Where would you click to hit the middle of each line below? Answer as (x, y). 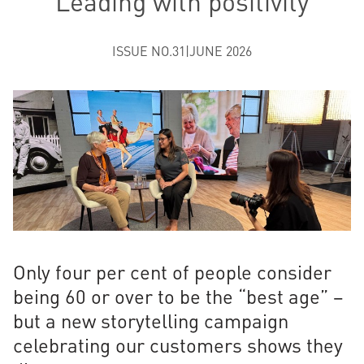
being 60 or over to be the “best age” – (178, 297)
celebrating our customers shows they (178, 345)
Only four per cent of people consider (172, 272)
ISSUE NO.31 (149, 51)
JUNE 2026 (221, 51)
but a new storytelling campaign (151, 321)
